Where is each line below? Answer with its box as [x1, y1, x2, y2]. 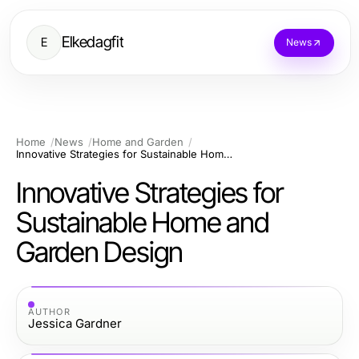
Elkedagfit [62, 33, 124, 51]
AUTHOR [28, 305, 71, 317]
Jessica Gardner [28, 315, 122, 331]
